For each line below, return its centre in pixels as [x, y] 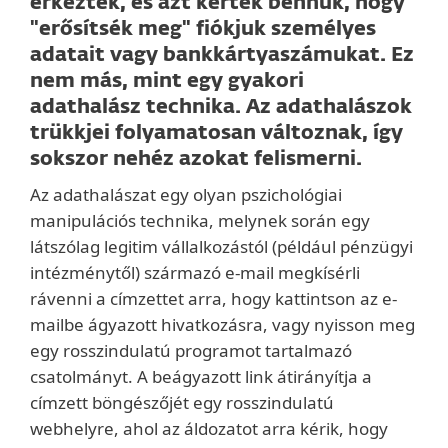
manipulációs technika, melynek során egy [200, 220]
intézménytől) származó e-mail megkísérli [195, 272]
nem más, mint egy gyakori [167, 81]
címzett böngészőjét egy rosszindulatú [182, 402]
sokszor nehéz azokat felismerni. [196, 159]
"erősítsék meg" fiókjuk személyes [203, 29]
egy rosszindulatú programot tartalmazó [191, 350]
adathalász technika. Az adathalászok [221, 107]
